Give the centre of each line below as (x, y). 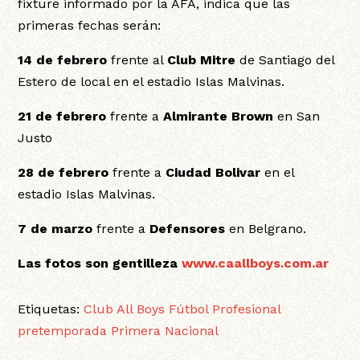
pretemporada (63, 331)
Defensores (190, 229)
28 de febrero (63, 173)
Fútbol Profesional (225, 309)
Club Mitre (202, 60)
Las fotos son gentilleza (100, 264)
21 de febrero (62, 117)
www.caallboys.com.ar (256, 264)
